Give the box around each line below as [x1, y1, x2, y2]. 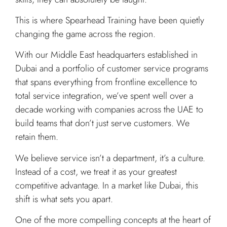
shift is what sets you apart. [15, 192, 113, 206]
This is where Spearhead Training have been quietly [15, 14, 204, 27]
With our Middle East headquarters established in [15, 48, 198, 62]
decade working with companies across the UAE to [15, 103, 203, 117]
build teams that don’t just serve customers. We [15, 117, 190, 130]
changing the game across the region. [15, 27, 156, 41]
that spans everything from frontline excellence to [15, 75, 197, 89]
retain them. [15, 130, 58, 144]
